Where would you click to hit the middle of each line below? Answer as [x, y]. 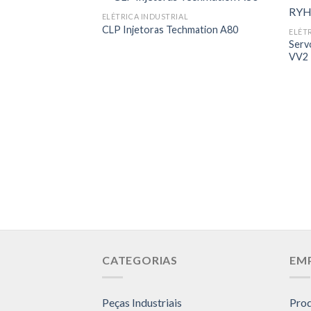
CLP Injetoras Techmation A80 [170, 30]
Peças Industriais [142, 302]
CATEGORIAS [140, 260]
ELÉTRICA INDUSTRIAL [145, 16]
